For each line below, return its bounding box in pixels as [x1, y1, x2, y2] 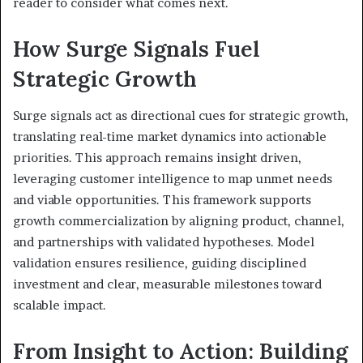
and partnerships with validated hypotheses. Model [13, 233, 314, 250]
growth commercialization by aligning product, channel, [13, 212, 344, 228]
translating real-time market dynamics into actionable [13, 128, 327, 144]
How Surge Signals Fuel [13, 35, 260, 63]
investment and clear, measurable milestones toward [13, 275, 322, 292]
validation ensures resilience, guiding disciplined [13, 254, 306, 271]
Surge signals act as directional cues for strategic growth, [13, 107, 348, 123]
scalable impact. [13, 297, 106, 313]
